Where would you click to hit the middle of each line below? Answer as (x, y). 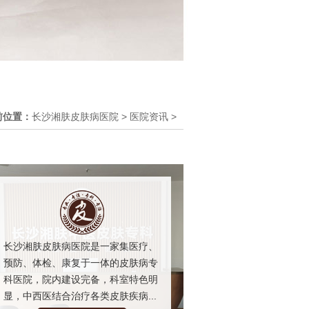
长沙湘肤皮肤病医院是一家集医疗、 (81, 246)
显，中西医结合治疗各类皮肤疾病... (80, 296)
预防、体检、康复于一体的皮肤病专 (81, 262)
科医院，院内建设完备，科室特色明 (81, 279)
